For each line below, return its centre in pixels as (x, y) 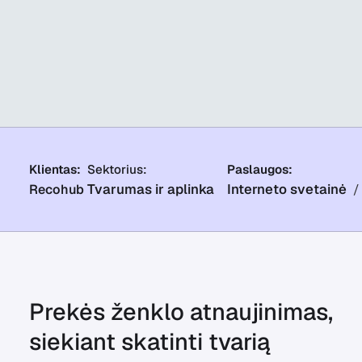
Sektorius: (117, 169)
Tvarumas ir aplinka (150, 189)
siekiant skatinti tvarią (149, 341)
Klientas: (55, 169)
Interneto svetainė (286, 189)
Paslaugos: (259, 169)
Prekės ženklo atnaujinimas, (181, 311)
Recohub (56, 189)
